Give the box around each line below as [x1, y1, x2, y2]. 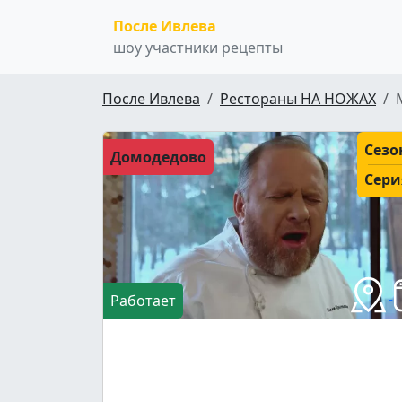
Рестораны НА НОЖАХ [220, 89, 376, 109]
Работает [110, 291, 176, 311]
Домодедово [110, 147, 206, 167]
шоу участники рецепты [113, 38, 283, 57]
